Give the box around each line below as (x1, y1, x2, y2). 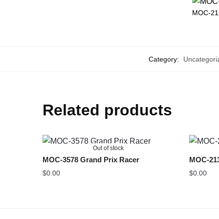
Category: (148, 55, 181, 63)
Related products (43, 101, 173, 119)
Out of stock (93, 144, 124, 152)
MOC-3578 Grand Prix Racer (43, 155, 140, 164)
